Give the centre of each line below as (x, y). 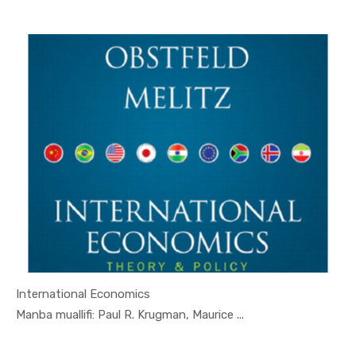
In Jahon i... (171, 313)
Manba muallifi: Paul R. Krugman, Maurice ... (130, 315)
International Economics (83, 294)
